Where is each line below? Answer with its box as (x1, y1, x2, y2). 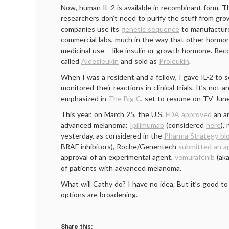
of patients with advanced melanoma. (61, 164, 181, 172)
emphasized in (61, 94, 108, 103)
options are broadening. (61, 190, 138, 199)
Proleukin (159, 57, 189, 65)
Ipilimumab (130, 121, 164, 129)
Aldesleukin (81, 57, 119, 65)
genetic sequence (121, 25, 179, 33)
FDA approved (166, 110, 212, 119)
